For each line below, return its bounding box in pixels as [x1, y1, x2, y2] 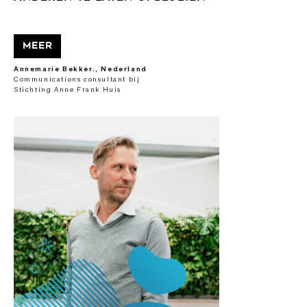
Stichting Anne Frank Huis [14, 87, 121, 94]
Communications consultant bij [14, 77, 140, 84]
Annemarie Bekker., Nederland [14, 66, 147, 73]
